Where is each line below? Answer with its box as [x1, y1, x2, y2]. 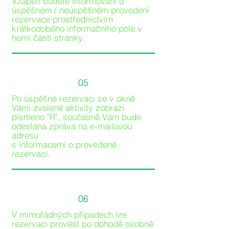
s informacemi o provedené [11, 139, 117, 150]
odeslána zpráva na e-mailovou [11, 121, 132, 131]
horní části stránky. [11, 32, 84, 43]
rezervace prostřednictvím [11, 14, 113, 25]
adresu [11, 130, 38, 141]
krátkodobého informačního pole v [11, 23, 142, 34]
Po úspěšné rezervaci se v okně [11, 93, 135, 104]
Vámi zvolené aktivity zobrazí [11, 102, 124, 113]
